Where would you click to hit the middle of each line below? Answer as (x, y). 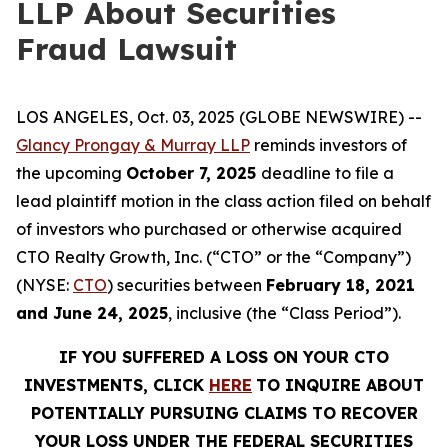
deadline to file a (327, 173)
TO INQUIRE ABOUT (340, 385)
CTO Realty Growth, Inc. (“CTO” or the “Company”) (213, 257)
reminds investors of (328, 145)
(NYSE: (44, 285)
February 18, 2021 (340, 285)
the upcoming (71, 173)
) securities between (186, 285)
